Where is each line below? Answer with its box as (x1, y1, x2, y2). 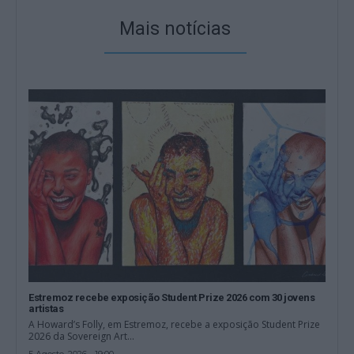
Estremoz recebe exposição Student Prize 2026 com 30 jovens (28, 291, 315, 303)
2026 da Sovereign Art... (28, 329, 135, 343)
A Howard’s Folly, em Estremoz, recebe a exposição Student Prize (28, 317, 321, 331)
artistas (28, 302, 64, 314)
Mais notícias (119, 17, 231, 40)
